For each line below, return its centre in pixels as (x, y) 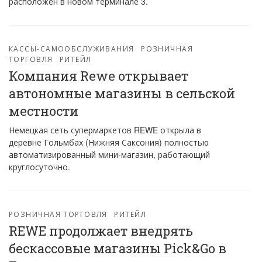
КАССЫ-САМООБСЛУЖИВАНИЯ (72, 48)
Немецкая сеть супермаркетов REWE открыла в (105, 130)
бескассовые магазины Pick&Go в (118, 248)
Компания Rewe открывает (99, 76)
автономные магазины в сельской (122, 93)
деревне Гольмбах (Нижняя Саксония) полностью (109, 142)
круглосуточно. (39, 167)
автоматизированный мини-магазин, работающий (109, 154)
